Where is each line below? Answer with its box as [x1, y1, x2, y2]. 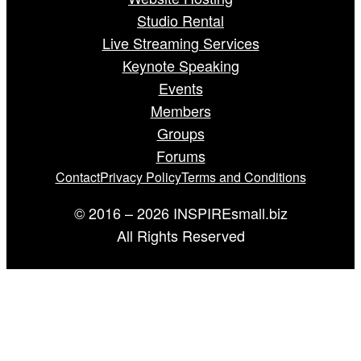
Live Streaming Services [102, 32, 259, 54]
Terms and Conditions [180, 168, 306, 187]
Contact [55, 168, 100, 187]
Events [158, 77, 203, 99]
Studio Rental [137, 10, 224, 31]
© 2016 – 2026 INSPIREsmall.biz [73, 202, 288, 224]
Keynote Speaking [122, 55, 239, 77]
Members [150, 100, 211, 122]
